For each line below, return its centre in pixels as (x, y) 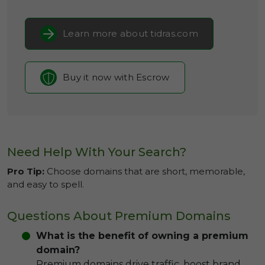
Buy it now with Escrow (116, 77)
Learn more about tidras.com (130, 33)
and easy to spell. (46, 184)
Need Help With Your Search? (97, 152)
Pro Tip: (26, 171)
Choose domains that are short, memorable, (145, 171)
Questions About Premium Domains (119, 216)
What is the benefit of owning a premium (142, 236)
